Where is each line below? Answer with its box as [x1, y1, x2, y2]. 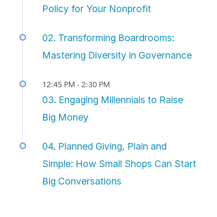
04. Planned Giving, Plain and [42, 140, 167, 153]
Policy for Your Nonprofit [42, 3, 151, 15]
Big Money [42, 111, 89, 124]
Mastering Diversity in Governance [42, 49, 192, 62]
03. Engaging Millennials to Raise [42, 94, 183, 106]
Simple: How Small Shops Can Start [42, 158, 196, 170]
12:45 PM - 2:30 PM [42, 80, 110, 90]
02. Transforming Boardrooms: [42, 32, 174, 44]
